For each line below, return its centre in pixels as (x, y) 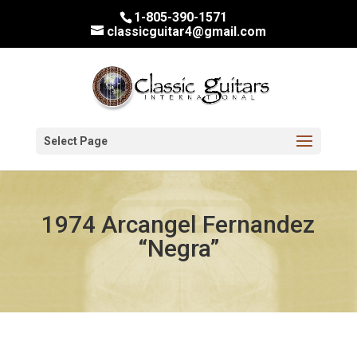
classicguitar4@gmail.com (186, 31)
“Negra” (178, 248)
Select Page (75, 141)
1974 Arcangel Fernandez (178, 224)
